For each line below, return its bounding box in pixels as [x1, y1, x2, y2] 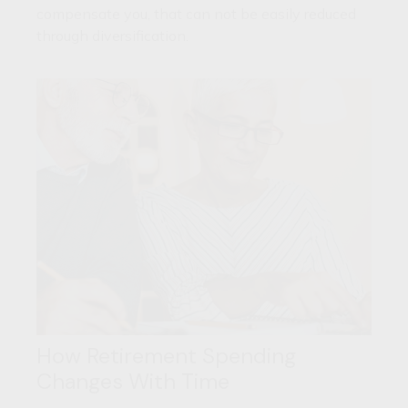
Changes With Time [36, 367, 229, 396]
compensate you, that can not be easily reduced [36, 5, 356, 24]
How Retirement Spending [36, 342, 296, 371]
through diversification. [36, 26, 189, 46]
